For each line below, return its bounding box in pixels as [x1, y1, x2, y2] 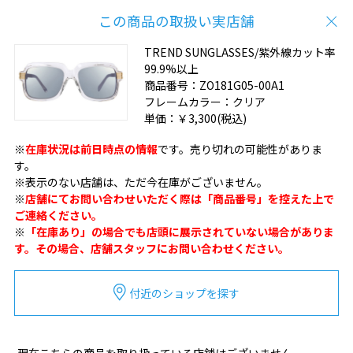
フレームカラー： [143, 94, 232, 110]
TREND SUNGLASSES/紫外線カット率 [143, 44, 336, 60]
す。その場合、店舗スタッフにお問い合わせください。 [13, 240, 289, 256]
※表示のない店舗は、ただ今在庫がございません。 [13, 173, 268, 190]
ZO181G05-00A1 [199, 77, 284, 93]
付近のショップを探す [129, 284, 240, 301]
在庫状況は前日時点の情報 [24, 140, 158, 157]
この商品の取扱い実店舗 [98, 10, 255, 31]
